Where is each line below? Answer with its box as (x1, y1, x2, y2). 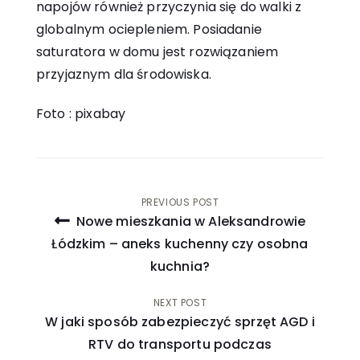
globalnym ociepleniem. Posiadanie (36, 20, 262, 39)
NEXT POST (153, 295, 207, 309)
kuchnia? (149, 256, 211, 276)
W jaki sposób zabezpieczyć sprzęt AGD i (45, 312, 315, 331)
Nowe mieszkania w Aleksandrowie (72, 211, 306, 231)
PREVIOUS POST (141, 194, 219, 209)
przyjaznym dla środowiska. (36, 65, 211, 84)
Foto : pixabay (36, 104, 126, 123)
